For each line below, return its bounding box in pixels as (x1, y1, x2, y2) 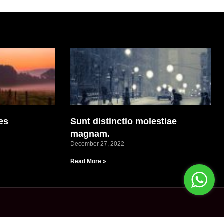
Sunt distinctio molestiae (70, 116, 177, 127)
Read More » (70, 158, 106, 165)
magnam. (70, 129, 110, 139)
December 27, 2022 (70, 140, 124, 148)
